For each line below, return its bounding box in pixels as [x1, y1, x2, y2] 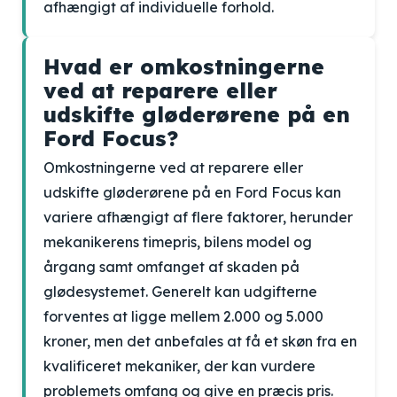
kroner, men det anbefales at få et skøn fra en [43, 332, 357, 350]
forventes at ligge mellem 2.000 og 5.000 [43, 307, 323, 325]
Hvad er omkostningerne [43, 53, 324, 80]
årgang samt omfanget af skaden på [43, 258, 300, 276]
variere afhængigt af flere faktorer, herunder [43, 208, 353, 226]
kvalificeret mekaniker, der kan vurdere [43, 357, 315, 375]
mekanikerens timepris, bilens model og [43, 233, 312, 251]
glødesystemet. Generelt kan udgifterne [43, 283, 317, 300]
